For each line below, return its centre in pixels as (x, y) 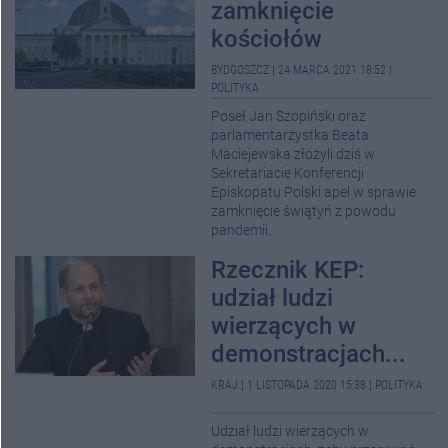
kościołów (266, 39)
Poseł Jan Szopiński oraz (288, 116)
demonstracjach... (308, 354)
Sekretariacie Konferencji (287, 173)
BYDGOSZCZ (240, 70)
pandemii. (241, 230)
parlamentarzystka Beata (290, 135)
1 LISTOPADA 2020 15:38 (306, 385)
